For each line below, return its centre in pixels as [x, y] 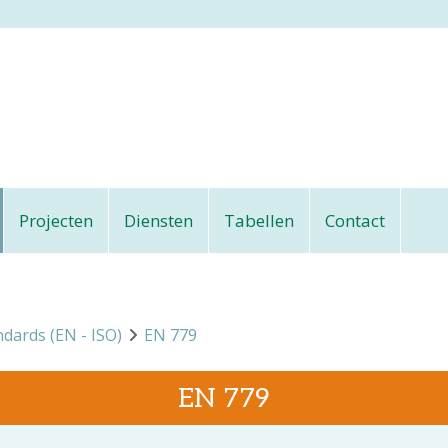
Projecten [56, 220]
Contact [355, 220]
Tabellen [259, 220]
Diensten [158, 220]
